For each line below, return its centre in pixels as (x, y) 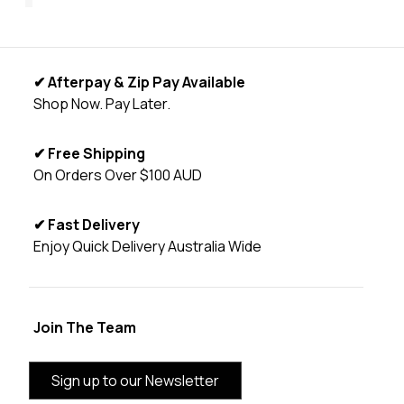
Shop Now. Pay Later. (101, 104)
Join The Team (84, 328)
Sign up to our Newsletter (135, 381)
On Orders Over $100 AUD (117, 175)
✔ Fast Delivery (86, 225)
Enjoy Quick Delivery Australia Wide (147, 247)
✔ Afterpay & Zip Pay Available (139, 83)
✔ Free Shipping (89, 154)
